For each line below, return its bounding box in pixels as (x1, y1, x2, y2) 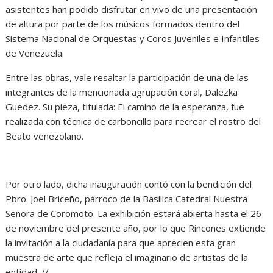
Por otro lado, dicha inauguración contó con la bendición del (5, 177, 252, 190)
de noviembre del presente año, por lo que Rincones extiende (5, 221, 266, 234)
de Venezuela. (5, 46, 65, 59)
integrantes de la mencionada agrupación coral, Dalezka (5, 85, 238, 98)
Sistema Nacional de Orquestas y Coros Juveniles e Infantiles (5, 32, 260, 44)
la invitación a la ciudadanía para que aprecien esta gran (5, 236, 236, 249)
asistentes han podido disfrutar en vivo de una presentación (5, 2, 258, 15)
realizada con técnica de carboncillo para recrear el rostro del (5, 115, 261, 127)
